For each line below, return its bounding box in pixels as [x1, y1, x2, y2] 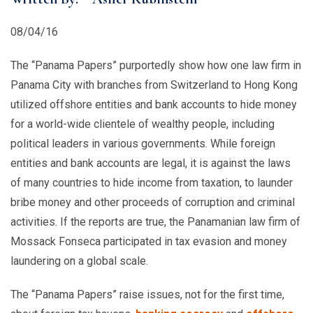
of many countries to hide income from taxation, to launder [10, 176, 293, 189]
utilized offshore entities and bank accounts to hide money [10, 98, 297, 111]
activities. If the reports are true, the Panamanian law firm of [10, 215, 300, 228]
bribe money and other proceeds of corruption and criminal [10, 196, 295, 209]
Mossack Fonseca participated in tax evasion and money [10, 235, 287, 248]
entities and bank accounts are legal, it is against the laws [10, 156, 291, 170]
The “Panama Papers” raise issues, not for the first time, [10, 288, 284, 301]
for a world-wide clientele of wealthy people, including [10, 117, 275, 131]
